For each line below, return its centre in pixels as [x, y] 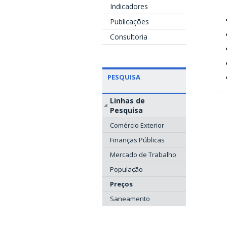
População [126, 169]
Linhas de [127, 101]
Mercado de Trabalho [143, 155]
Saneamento [130, 199]
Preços [121, 184]
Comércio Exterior [137, 125]
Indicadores [129, 6]
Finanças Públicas [137, 140]
